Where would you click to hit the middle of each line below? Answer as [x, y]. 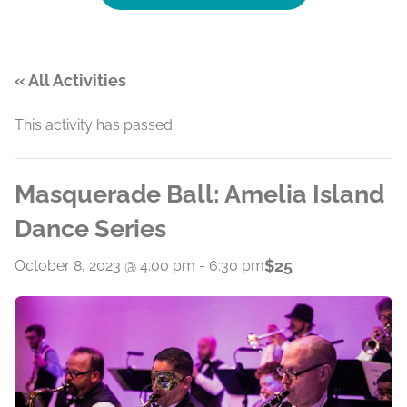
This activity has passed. [95, 125]
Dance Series [90, 228]
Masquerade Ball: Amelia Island [199, 194]
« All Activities [70, 80]
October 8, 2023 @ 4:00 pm [105, 265]
